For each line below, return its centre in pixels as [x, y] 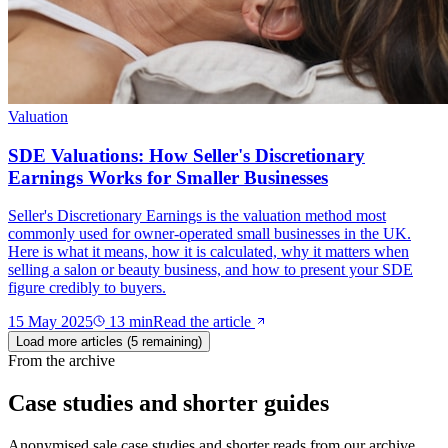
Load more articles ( [73, 342]
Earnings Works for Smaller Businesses [168, 177]
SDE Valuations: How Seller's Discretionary [186, 155]
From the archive [61, 361]
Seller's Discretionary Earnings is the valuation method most [197, 216]
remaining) [170, 342]
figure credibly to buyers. [87, 288]
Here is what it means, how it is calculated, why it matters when [208, 252]
